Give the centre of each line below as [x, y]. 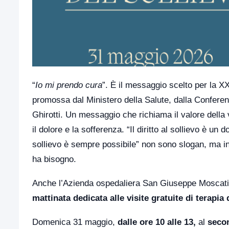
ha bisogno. [54, 159]
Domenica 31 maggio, [75, 222]
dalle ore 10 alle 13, [157, 222]
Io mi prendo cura [69, 85]
